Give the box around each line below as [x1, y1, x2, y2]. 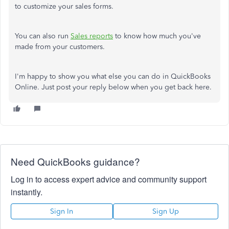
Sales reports [71, 32, 113, 41]
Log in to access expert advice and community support [11, 173, 207, 186]
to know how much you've [113, 32, 201, 41]
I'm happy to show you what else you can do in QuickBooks [15, 72, 211, 81]
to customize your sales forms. [15, 2, 116, 11]
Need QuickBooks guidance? [11, 154, 140, 169]
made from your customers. [15, 42, 107, 52]
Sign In [50, 207, 74, 216]
